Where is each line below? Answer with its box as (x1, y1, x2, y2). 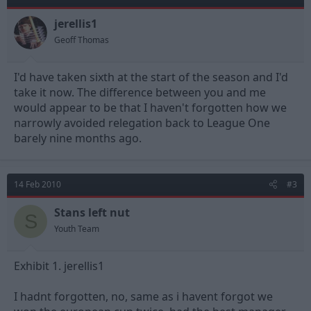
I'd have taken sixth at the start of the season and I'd (14, 69, 288, 85)
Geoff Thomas (54, 34, 109, 47)
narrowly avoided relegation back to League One (14, 115, 270, 131)
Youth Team (54, 223, 99, 235)
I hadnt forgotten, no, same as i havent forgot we (14, 289, 273, 305)
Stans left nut (54, 205, 130, 221)
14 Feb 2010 (14, 178, 61, 191)
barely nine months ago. (14, 131, 142, 146)
